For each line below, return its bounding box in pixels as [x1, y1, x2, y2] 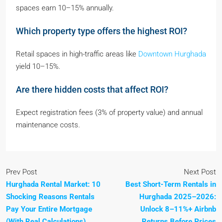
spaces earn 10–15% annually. [16, 3, 114, 13]
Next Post [184, 167, 216, 177]
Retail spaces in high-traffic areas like [16, 50, 138, 59]
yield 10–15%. [16, 62, 60, 71]
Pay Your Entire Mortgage [6, 205, 92, 214]
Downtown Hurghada [138, 50, 206, 59]
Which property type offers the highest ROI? [16, 26, 187, 37]
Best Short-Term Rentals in [125, 180, 216, 189]
